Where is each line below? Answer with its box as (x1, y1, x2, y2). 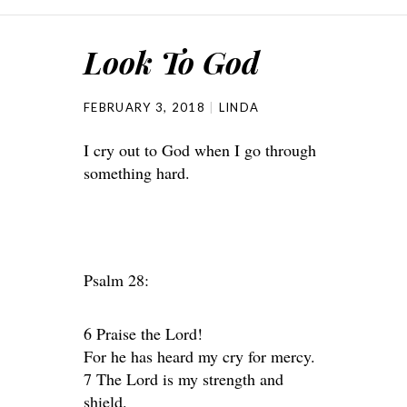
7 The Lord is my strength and (84, 368, 283, 390)
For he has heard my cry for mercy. (84, 345, 315, 367)
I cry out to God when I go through (84, 139, 316, 161)
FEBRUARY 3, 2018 (84, 100, 205, 114)
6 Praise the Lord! (84, 323, 203, 344)
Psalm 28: (84, 269, 149, 291)
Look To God (84, 41, 260, 83)
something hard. (84, 162, 190, 184)
